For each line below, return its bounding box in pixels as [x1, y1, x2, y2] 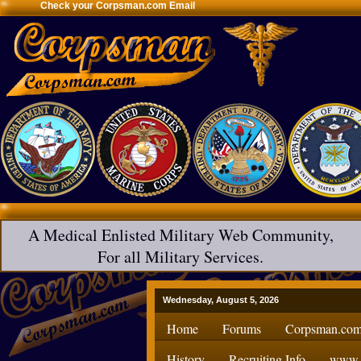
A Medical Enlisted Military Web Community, [27, 224, 334, 246]
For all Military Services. [98, 246, 263, 268]
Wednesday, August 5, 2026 [163, 295, 279, 305]
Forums [222, 320, 261, 337]
